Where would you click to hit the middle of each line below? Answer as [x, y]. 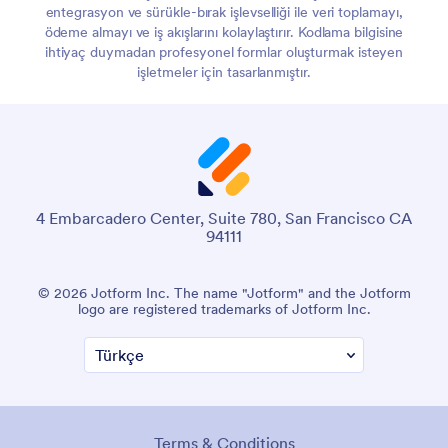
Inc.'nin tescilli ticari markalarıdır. [224, 308]
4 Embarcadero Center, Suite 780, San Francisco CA [224, 217]
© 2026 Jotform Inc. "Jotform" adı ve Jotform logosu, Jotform [224, 292]
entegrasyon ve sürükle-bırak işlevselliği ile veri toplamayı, [224, 11]
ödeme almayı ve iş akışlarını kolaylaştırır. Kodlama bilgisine [224, 31]
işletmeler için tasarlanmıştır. [224, 71]
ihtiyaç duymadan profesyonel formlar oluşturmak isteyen [224, 51]
